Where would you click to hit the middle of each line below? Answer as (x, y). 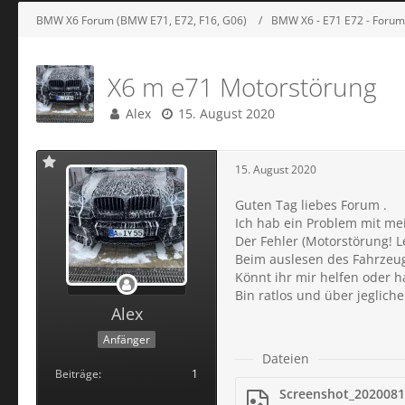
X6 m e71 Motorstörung (242, 87)
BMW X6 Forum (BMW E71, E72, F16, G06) (141, 20)
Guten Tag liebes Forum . (311, 205)
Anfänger (127, 339)
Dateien (286, 358)
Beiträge (77, 373)
